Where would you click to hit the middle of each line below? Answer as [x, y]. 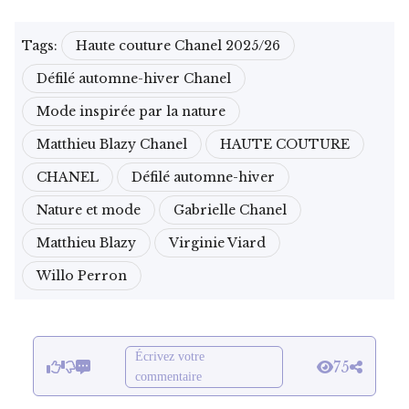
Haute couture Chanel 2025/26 [178, 46]
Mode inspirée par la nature [131, 112]
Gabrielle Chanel [230, 210]
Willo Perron [82, 276]
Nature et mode [89, 210]
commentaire [168, 377]
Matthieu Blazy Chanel [112, 145]
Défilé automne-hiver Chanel [134, 79]
